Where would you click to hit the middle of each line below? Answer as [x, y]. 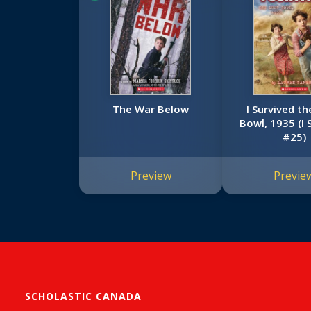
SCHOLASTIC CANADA [83, 296]
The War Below [151, 109]
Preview [151, 176]
